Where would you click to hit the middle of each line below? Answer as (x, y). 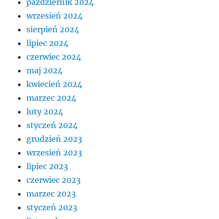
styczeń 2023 (52, 208)
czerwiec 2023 (54, 180)
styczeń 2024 (52, 125)
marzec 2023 (51, 194)
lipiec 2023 (47, 166)
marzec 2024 (52, 98)
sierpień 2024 (53, 30)
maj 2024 (45, 71)
